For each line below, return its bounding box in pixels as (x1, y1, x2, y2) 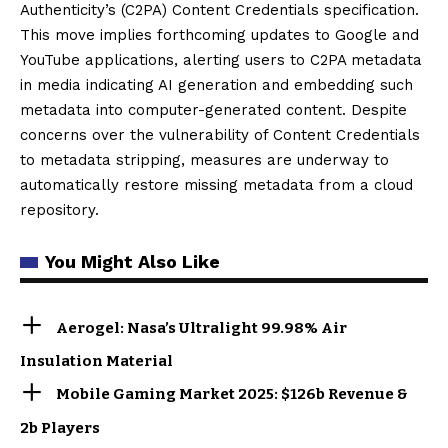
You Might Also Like (45, 250, 220, 272)
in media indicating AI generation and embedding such (20, 75, 413, 94)
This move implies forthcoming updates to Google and (20, 25, 419, 44)
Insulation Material (20, 352, 173, 371)
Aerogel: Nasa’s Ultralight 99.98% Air (56, 318, 348, 337)
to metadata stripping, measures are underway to (20, 150, 389, 169)
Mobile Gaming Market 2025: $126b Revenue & (56, 385, 409, 404)
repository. (20, 200, 99, 219)
